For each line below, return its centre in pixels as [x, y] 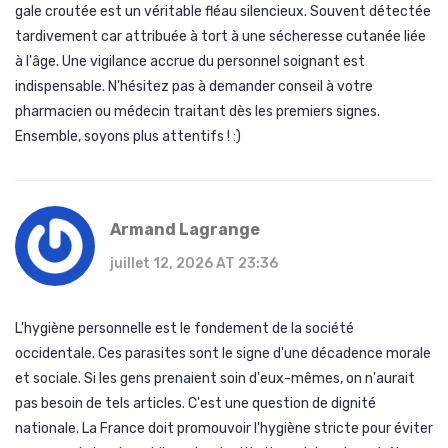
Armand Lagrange [185, 230]
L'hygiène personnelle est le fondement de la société [184, 329]
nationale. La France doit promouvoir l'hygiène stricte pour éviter [224, 429]
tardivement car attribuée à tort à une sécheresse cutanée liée [220, 37]
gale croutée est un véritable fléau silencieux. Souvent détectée [223, 12]
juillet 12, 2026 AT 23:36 [194, 264]
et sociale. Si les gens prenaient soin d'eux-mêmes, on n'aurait [215, 379]
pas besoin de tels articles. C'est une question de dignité [195, 404]
